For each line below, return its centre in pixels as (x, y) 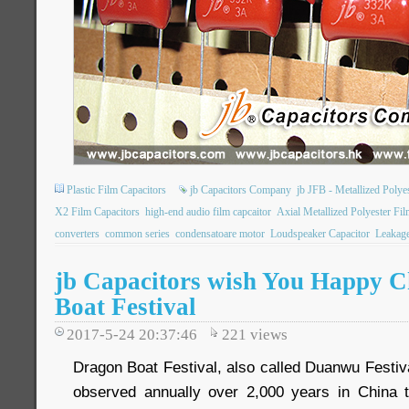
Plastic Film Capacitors (116, 190)
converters (77, 234)
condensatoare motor (220, 234)
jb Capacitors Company (241, 190)
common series (137, 234)
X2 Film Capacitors (97, 212)
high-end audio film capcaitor (208, 212)
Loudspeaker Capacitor (320, 234)
